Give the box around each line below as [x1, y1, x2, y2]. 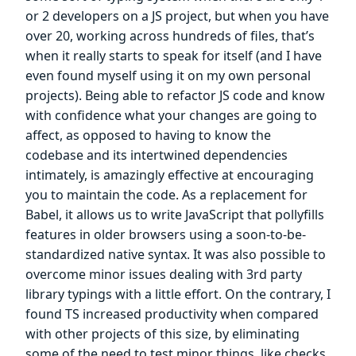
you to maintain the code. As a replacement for [25, 186, 308, 204]
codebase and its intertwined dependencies [25, 146, 288, 164]
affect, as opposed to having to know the [25, 126, 271, 145]
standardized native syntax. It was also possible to [25, 246, 326, 264]
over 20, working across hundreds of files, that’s [25, 27, 315, 45]
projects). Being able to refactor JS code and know [25, 87, 325, 105]
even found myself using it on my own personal [25, 67, 311, 85]
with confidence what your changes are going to [25, 106, 317, 125]
